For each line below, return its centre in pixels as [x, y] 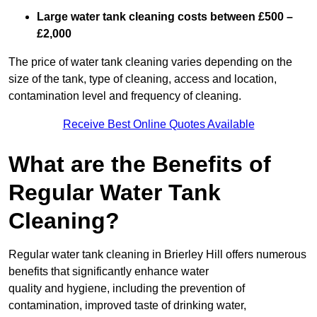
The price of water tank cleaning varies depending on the [150, 62]
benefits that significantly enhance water [109, 272]
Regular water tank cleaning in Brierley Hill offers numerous [157, 255]
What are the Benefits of [140, 165]
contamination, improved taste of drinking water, [127, 306]
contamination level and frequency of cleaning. [125, 96]
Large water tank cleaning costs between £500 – [165, 17]
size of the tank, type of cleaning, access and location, [143, 79]
